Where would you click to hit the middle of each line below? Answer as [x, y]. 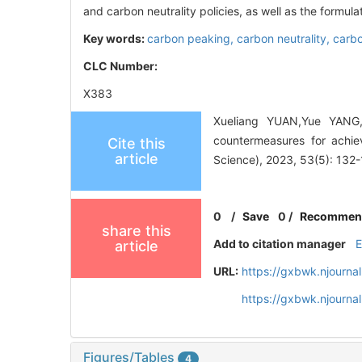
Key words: [115, 38]
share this [136, 230]
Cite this [136, 143]
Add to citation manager [280, 243]
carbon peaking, [192, 38]
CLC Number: [122, 65]
